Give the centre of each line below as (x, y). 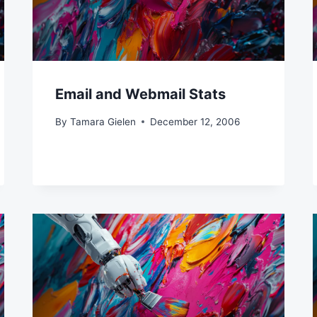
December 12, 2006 (195, 121)
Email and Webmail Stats (141, 94)
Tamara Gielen (103, 121)
